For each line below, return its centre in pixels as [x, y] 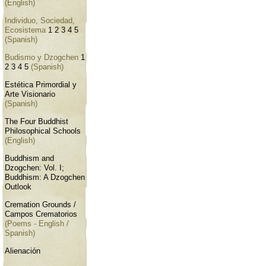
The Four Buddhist [37, 121]
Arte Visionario [30, 94]
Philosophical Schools [43, 131]
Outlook [18, 187]
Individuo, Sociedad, [40, 20]
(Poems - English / [37, 224]
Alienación [23, 251]
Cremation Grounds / [40, 205]
